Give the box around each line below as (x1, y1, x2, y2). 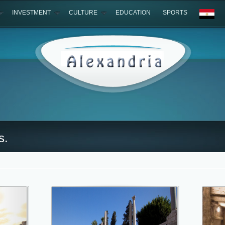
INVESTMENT (12, 9, 51, 16)
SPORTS (163, 9, 187, 16)
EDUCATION (116, 9, 151, 16)
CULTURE (69, 9, 97, 16)
